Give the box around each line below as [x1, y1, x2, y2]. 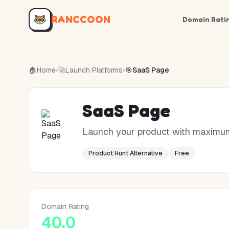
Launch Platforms [65, 65, 123, 75]
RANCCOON [51, 13, 110, 26]
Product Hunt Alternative [88, 149, 163, 157]
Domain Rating [41, 202, 89, 211]
